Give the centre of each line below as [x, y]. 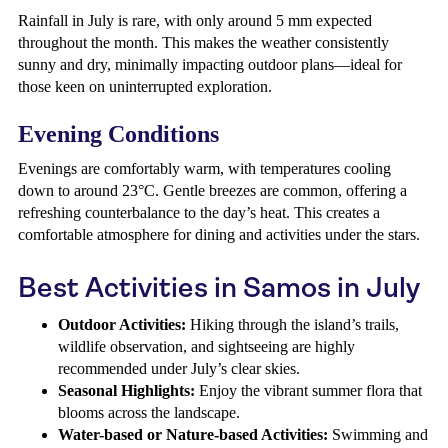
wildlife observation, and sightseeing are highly [206, 346]
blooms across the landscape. [149, 412]
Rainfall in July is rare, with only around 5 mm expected [195, 20]
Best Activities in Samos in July [219, 287]
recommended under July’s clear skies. [179, 368]
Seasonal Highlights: [126, 390]
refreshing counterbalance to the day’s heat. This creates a [199, 212]
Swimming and [378, 434]
